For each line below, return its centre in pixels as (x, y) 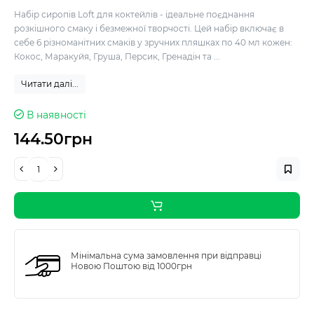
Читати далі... (50, 84)
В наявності (56, 115)
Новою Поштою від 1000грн (131, 266)
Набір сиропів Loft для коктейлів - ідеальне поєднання (134, 15)
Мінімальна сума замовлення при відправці (166, 256)
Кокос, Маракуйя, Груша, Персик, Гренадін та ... (117, 57)
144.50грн (53, 139)
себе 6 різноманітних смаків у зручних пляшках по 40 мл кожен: (153, 43)
